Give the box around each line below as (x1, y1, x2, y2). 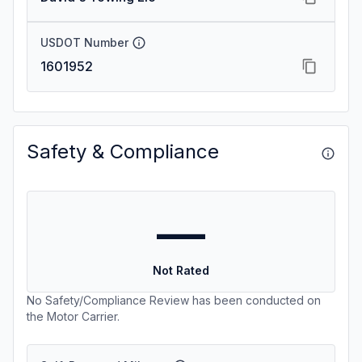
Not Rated (153, 263, 209, 277)
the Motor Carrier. (27, 309, 120, 323)
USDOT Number (40, 36, 128, 49)
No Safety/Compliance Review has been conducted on (27, 293, 321, 307)
